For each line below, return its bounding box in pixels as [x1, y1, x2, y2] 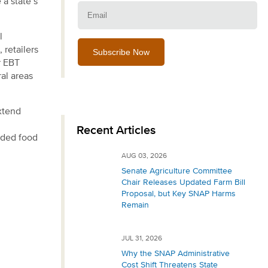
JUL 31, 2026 [121, 235, 162, 242]
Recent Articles [77, 124, 156, 136]
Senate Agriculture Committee [121, 167, 232, 175]
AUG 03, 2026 [121, 153, 167, 160]
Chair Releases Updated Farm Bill [121, 178, 245, 187]
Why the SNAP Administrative [121, 249, 230, 258]
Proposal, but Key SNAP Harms [121, 190, 236, 198]
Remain [121, 201, 149, 209]
